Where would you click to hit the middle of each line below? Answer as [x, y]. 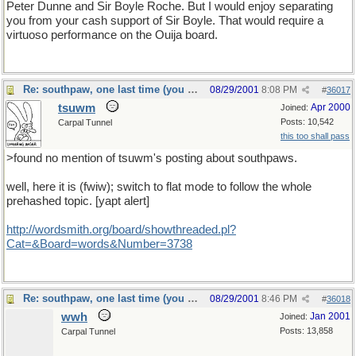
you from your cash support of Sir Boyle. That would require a [165, 21]
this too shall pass [315, 136]
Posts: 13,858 [306, 331]
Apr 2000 [331, 107]
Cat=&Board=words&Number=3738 [99, 244]
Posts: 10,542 [307, 122]
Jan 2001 [330, 316]
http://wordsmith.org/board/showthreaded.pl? [121, 230]
